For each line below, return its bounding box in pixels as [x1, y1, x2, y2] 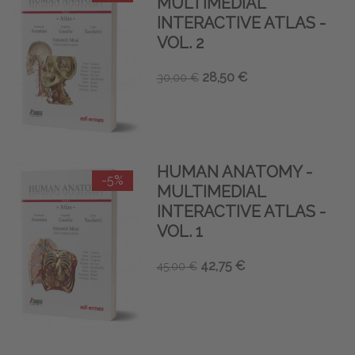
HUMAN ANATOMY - [156, 162, 312, 182]
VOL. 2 [156, 32, 204, 52]
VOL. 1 [156, 222, 203, 242]
